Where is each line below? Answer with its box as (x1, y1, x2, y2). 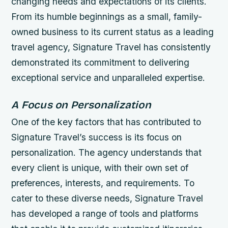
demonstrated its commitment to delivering (11, 57, 190, 68)
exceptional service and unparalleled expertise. (11, 72, 206, 83)
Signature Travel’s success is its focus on (11, 132, 182, 143)
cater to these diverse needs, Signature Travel (11, 193, 204, 204)
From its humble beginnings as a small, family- (11, 11, 203, 22)
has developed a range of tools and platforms (11, 208, 199, 219)
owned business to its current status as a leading (11, 26, 214, 38)
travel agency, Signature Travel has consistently (11, 42, 211, 53)
